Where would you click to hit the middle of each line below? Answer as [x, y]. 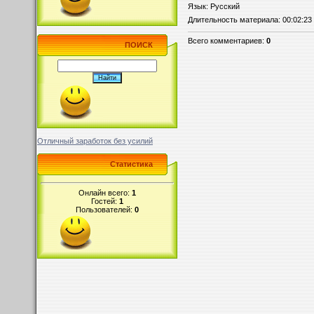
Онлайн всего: [105, 192]
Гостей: [105, 201]
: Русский [223, 6]
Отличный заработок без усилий [95, 141]
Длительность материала [233, 19]
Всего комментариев [225, 40]
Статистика [131, 164]
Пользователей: [105, 209]
